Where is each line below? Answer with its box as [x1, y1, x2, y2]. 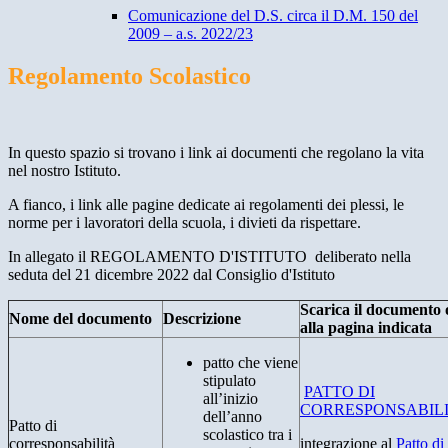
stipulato [203, 372, 256, 390]
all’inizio [203, 390, 258, 408]
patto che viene [203, 354, 298, 372]
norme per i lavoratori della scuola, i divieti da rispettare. [8, 214, 361, 232]
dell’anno [203, 408, 262, 426]
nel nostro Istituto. [8, 162, 121, 180]
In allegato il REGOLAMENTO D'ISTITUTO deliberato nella [8, 248, 411, 266]
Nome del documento [9, 310, 152, 328]
